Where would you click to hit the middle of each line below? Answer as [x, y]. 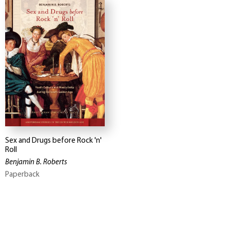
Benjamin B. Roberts [36, 163]
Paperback [22, 175]
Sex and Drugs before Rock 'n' [53, 141]
